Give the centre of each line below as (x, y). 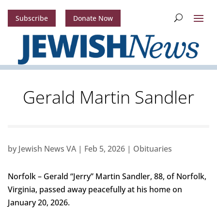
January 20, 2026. (39, 203)
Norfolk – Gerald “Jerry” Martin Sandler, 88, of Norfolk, (107, 177)
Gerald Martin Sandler (108, 97)
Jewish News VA (47, 149)
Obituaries (152, 149)
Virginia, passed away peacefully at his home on (95, 190)
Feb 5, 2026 (104, 149)
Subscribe (31, 18)
